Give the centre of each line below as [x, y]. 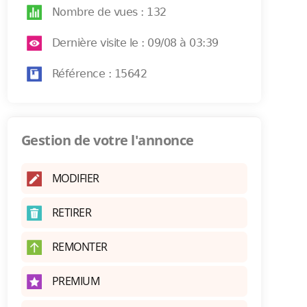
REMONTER [79, 247]
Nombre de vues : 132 [109, 12]
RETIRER [72, 212]
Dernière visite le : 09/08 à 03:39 [135, 43]
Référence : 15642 [99, 74]
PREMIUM [76, 281]
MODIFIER [75, 178]
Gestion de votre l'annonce [107, 140]
